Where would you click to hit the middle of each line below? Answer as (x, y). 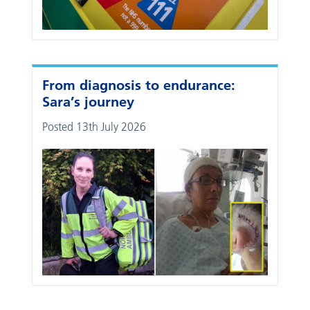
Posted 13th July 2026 (94, 127)
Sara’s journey (89, 102)
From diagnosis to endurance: (139, 85)
